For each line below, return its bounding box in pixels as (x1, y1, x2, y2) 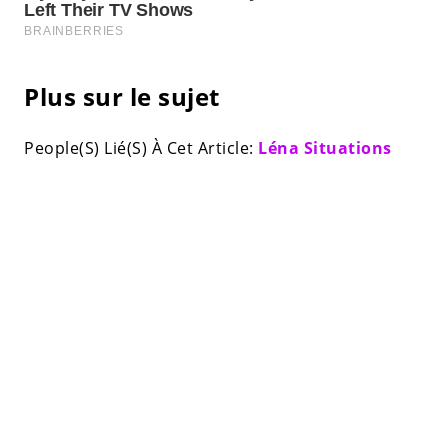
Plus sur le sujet (24, 79, 220, 113)
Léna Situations (258, 136, 392, 159)
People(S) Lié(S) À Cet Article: (24, 136, 258, 159)
